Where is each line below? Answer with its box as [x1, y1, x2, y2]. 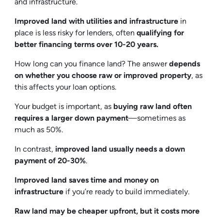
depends [169, 59, 200, 68]
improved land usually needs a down [55, 144, 185, 154]
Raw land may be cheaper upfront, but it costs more [15, 206, 200, 216]
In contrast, [15, 144, 55, 154]
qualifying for [137, 28, 184, 37]
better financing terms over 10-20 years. [15, 39, 160, 49]
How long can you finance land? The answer [15, 59, 169, 68]
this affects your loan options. [15, 82, 118, 92]
